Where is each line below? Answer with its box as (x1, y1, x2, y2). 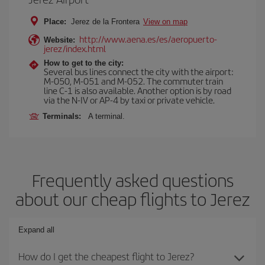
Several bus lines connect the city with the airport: (44, 64, 234, 77)
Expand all (18, 225, 54, 234)
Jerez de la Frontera (69, 17, 142, 26)
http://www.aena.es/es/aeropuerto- (79, 32, 217, 45)
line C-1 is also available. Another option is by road (44, 83, 231, 96)
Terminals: (43, 111, 86, 121)
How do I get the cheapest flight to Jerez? (18, 248, 194, 263)
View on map (143, 17, 188, 26)
